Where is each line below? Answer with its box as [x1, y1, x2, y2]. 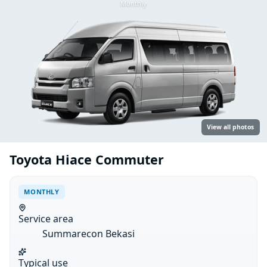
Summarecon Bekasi [42, 227, 135, 241]
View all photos [207, 123, 254, 132]
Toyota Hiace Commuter [10, 151, 164, 169]
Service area [18, 212, 74, 226]
